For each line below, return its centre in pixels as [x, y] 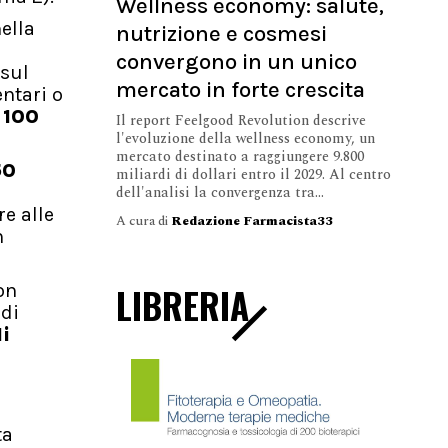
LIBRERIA [182, 304]
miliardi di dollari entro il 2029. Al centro [253, 174]
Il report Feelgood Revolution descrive [241, 120]
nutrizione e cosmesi [221, 33]
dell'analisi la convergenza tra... [220, 192]
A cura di [143, 220]
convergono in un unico [236, 61]
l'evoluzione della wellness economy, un [245, 138]
